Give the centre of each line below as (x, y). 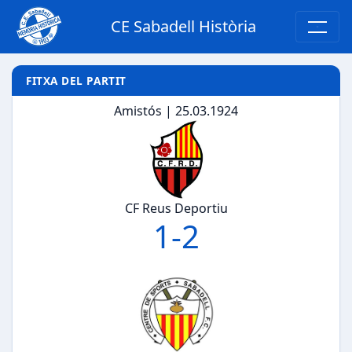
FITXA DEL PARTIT (76, 80)
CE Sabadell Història (183, 26)
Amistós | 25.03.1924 (176, 111)
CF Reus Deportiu (176, 209)
